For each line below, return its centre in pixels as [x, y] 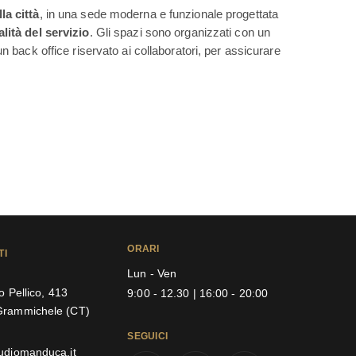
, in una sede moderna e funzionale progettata [159, 14]
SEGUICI [148, 336]
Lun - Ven [152, 274]
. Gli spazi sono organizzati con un [180, 33]
